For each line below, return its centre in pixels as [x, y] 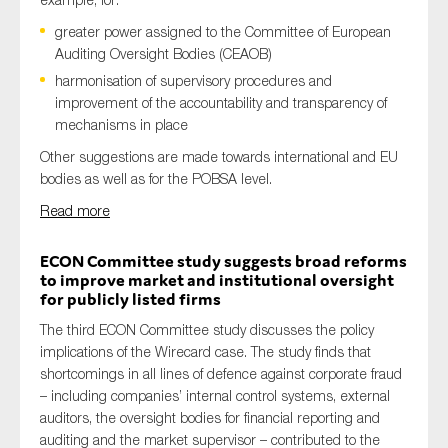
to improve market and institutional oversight [217, 280]
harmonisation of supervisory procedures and [193, 80]
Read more [75, 210]
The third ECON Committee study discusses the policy [207, 329]
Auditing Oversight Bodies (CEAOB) [163, 53]
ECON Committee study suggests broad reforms [223, 261]
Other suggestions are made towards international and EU [219, 156]
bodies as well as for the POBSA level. [156, 178]
